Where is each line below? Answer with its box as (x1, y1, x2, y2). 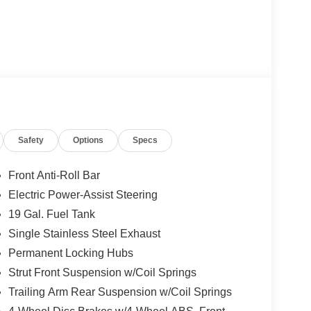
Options (73, 135, 104, 146)
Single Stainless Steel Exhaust (8, 228, 160, 240)
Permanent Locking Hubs (8, 247, 133, 260)
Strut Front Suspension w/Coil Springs (8, 267, 196, 279)
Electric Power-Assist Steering (8, 189, 158, 201)
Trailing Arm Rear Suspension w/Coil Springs (8, 286, 232, 299)
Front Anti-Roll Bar (8, 169, 100, 182)
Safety (18, 135, 44, 146)
